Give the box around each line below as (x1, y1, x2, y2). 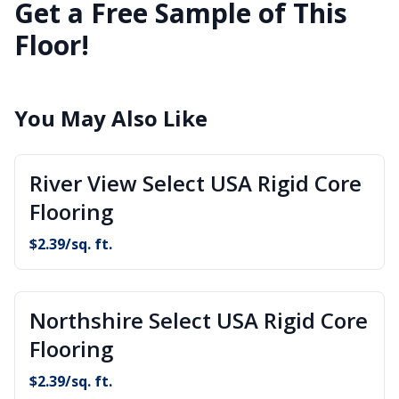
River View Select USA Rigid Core (29, 168, 362, 198)
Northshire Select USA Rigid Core (29, 305, 368, 335)
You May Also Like (14, 103, 208, 133)
